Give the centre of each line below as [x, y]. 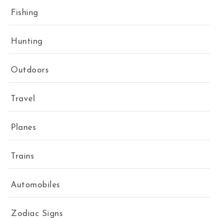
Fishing [25, 13]
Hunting [27, 42]
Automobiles [36, 185]
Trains [23, 157]
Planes [24, 128]
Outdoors [30, 71]
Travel [23, 99]
